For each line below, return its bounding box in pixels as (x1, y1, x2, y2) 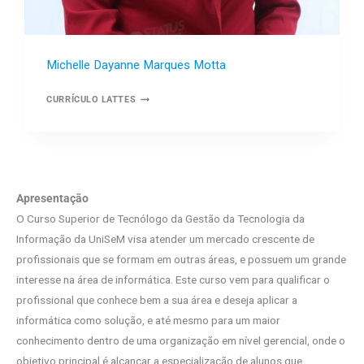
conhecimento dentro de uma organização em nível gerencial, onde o (16, 334, 345, 348)
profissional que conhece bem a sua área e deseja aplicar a (16, 293, 297, 307)
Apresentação (16, 192, 89, 206)
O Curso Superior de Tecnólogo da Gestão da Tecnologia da (16, 212, 305, 226)
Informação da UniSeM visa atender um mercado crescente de (16, 232, 314, 246)
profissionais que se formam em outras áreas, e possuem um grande (16, 253, 346, 266)
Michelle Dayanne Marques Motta (46, 57, 227, 72)
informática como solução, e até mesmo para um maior (16, 314, 280, 327)
